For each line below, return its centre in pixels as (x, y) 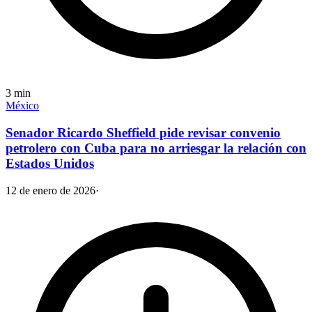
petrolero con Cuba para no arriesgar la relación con (156, 148)
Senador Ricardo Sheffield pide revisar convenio (143, 133)
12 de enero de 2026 (50, 190)
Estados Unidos (50, 164)
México (22, 106)
